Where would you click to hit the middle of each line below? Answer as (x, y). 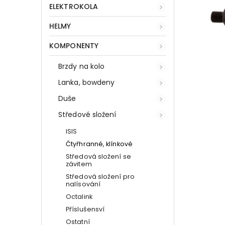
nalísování (83, 184)
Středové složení (87, 114)
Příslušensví (85, 209)
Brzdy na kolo (82, 66)
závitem (79, 164)
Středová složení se (98, 156)
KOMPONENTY (74, 45)
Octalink (79, 196)
